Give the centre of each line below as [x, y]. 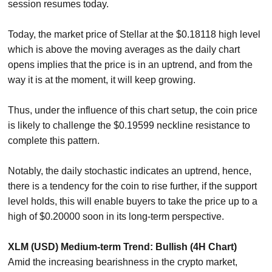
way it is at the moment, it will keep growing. [102, 80]
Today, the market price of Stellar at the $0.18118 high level [134, 34]
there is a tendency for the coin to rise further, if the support [133, 186]
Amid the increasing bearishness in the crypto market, [123, 262]
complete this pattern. [54, 140]
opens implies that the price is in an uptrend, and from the [131, 64]
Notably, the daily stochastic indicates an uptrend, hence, [130, 171]
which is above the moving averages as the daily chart [124, 49]
